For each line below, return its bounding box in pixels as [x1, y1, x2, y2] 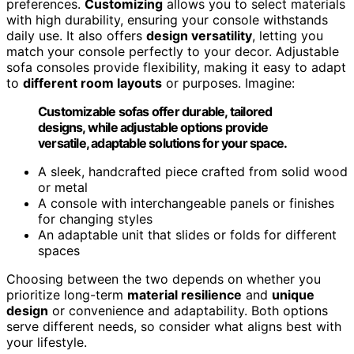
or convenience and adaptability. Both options [48, 302, 328, 318]
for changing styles [38, 210, 153, 227]
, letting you [252, 27, 323, 43]
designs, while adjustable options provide [38, 119, 269, 135]
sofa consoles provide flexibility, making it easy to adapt [6, 58, 346, 75]
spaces [38, 242, 80, 258]
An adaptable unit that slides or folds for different [38, 226, 337, 243]
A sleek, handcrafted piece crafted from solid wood [38, 163, 348, 179]
